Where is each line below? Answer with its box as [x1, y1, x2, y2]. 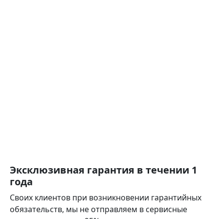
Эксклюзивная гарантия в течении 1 [10, 163, 197, 176]
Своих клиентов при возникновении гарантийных [10, 192, 201, 203]
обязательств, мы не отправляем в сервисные [10, 203, 187, 215]
